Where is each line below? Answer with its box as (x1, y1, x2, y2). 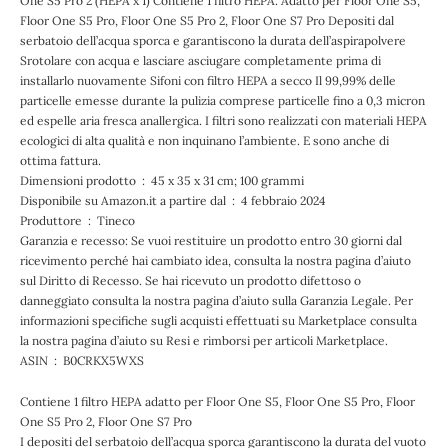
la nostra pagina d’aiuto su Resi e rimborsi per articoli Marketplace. (20, 333, 388, 348)
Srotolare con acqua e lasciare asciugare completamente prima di (20, 53, 381, 68)
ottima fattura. (20, 153, 101, 168)
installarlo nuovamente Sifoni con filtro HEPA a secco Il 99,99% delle (20, 73, 396, 88)
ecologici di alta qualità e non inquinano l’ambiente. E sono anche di (20, 133, 389, 148)
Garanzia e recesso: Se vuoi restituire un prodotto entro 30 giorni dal (20, 233, 402, 248)
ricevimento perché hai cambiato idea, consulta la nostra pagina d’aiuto (20, 253, 411, 268)
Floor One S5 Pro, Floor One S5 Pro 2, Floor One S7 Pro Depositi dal (20, 13, 394, 28)
